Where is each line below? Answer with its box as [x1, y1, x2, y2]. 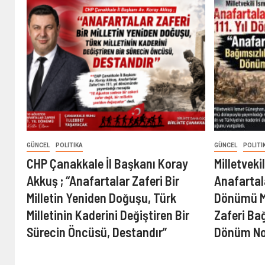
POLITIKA [56, 142, 83, 148]
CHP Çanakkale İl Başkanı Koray [27, 156, 188, 171]
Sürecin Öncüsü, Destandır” [27, 224, 167, 240]
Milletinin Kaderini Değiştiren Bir [27, 207, 189, 222]
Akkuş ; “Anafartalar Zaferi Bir [27, 173, 179, 188]
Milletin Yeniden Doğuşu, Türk [27, 190, 176, 205]
